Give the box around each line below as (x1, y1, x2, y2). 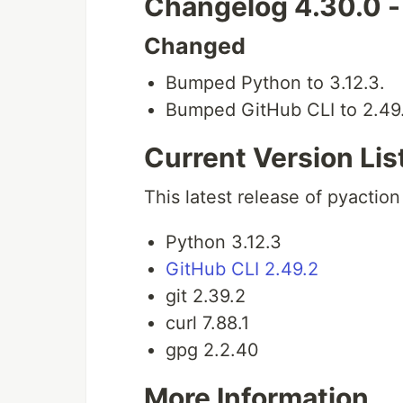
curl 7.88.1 (166, 312, 249, 335)
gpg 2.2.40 (166, 339, 259, 362)
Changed (144, 32, 246, 60)
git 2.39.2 (166, 285, 246, 308)
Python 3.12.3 (166, 231, 282, 254)
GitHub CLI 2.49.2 (166, 258, 318, 281)
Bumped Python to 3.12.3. (166, 72, 385, 94)
